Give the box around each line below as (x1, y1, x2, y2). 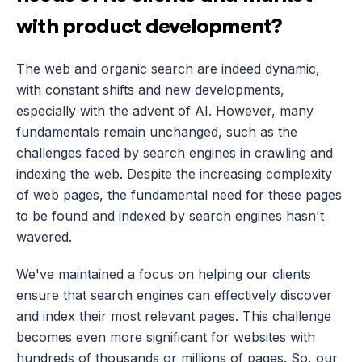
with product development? (16, 15, 282, 38)
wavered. (16, 229, 72, 245)
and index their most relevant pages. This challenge (16, 308, 331, 324)
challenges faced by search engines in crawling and (16, 145, 333, 161)
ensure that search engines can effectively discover (16, 287, 332, 303)
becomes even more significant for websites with (16, 329, 315, 345)
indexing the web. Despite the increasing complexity (16, 166, 332, 182)
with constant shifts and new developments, (16, 82, 284, 98)
